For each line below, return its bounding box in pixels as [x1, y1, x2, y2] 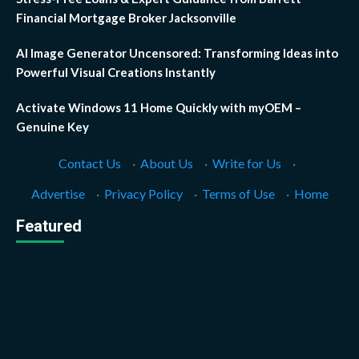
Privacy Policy [103, 185, 183, 201]
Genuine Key [16, 119, 89, 134]
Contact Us [58, 155, 121, 171]
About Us [140, 155, 193, 171]
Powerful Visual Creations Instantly [16, 64, 216, 79]
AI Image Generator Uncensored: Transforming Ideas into [16, 45, 338, 60]
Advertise [30, 185, 85, 201]
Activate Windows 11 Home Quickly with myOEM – [16, 99, 301, 115]
